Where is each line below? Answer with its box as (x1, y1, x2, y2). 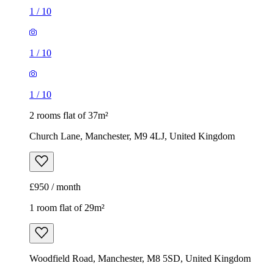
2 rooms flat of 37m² (29, 110, 108, 121)
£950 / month (29, 182, 81, 193)
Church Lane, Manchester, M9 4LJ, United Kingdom (29, 131, 235, 142)
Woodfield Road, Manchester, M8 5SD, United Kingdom (29, 253, 251, 264)
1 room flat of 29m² (29, 202, 105, 213)
